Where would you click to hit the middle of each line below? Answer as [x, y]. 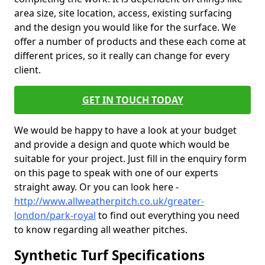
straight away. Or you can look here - [96, 187]
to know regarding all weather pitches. [101, 230]
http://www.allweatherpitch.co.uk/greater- [109, 201]
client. [28, 70]
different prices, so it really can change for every [122, 56]
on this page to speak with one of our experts [116, 173]
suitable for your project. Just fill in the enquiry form [130, 159]
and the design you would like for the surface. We [125, 27]
